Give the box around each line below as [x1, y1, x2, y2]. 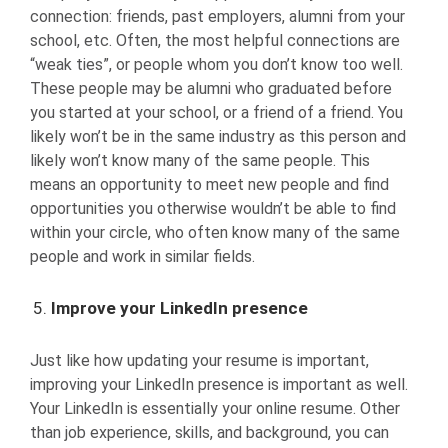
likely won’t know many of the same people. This [30, 150, 370, 170]
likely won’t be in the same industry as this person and [30, 126, 406, 146]
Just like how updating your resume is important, [30, 350, 369, 370]
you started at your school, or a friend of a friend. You [30, 102, 403, 122]
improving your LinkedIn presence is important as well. [30, 374, 408, 394]
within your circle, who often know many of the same [30, 222, 400, 242]
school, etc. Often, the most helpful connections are [30, 30, 400, 50]
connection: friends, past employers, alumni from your [30, 6, 405, 26]
